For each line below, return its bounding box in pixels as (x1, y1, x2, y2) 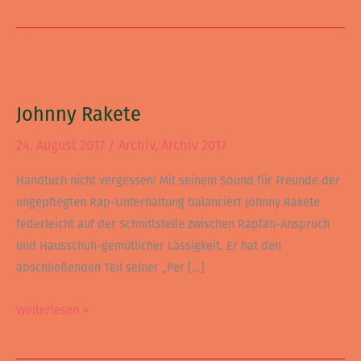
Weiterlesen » (16, 302, 89, 317)
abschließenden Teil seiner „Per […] (16, 260, 205, 276)
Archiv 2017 (161, 137, 226, 153)
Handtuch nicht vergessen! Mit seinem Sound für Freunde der (16, 173, 340, 189)
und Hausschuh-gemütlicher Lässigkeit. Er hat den (16, 239, 281, 254)
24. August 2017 (16, 137, 108, 153)
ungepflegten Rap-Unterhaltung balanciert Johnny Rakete (16, 195, 320, 210)
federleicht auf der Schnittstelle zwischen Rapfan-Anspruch (16, 217, 330, 232)
